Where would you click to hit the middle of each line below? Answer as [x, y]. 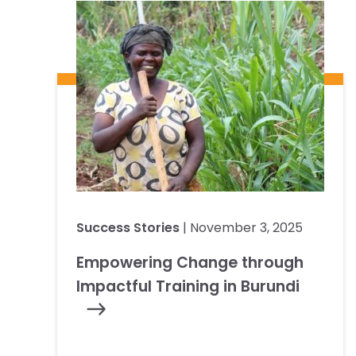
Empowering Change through [190, 262]
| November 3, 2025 [241, 227]
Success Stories [128, 227]
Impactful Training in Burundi [188, 286]
